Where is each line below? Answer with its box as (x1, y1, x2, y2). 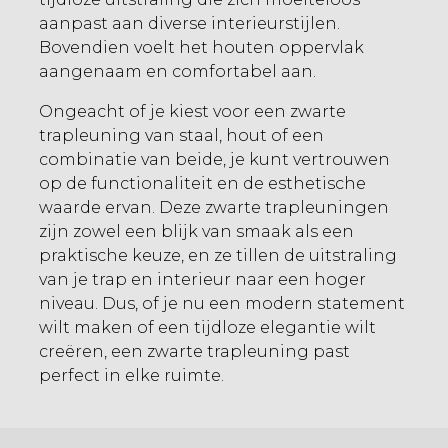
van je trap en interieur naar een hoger (39, 270, 366, 289)
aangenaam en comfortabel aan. (39, 62, 316, 81)
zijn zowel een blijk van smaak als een (39, 222, 354, 241)
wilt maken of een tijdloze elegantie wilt (39, 318, 376, 337)
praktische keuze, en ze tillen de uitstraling (39, 246, 397, 265)
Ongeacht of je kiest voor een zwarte (39, 102, 346, 121)
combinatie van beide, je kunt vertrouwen (39, 150, 390, 169)
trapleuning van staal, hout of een (39, 126, 324, 145)
